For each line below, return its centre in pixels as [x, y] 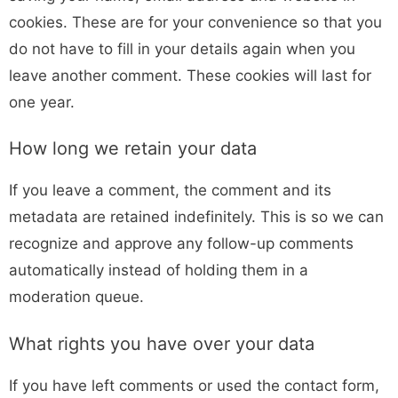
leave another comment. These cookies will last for [190, 75]
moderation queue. [76, 297]
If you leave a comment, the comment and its [170, 190]
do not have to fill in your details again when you [182, 48]
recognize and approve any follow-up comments [181, 243]
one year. [44, 102]
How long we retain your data [133, 148]
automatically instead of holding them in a [159, 270]
